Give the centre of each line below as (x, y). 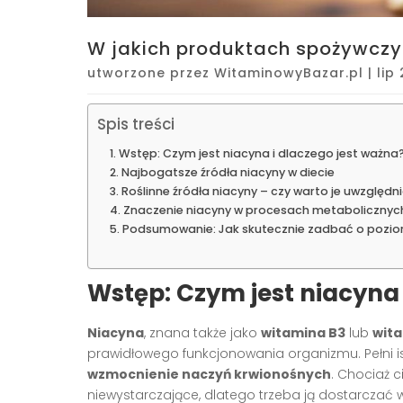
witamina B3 (303, 332)
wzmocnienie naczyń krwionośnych (209, 374)
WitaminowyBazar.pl (289, 72)
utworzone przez (151, 72)
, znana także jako (202, 332)
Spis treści (136, 124)
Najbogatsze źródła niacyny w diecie (228, 172)
